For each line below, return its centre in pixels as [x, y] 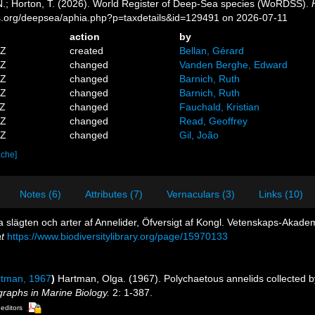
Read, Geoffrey [213, 121]
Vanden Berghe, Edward [233, 65]
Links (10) [281, 194]
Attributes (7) [114, 194]
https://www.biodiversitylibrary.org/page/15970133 [117, 236]
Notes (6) [40, 194]
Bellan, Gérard [211, 51]
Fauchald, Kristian [219, 107]
